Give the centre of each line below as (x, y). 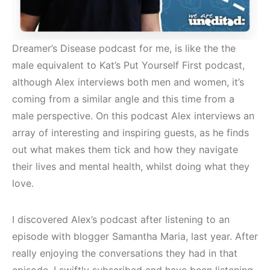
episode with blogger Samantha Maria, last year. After (135, 236)
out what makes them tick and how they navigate (125, 149)
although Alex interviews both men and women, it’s (128, 82)
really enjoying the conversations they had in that (125, 253)
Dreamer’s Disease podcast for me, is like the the (124, 48)
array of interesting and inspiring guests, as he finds (130, 132)
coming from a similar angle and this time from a (123, 99)
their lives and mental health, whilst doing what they (131, 166)
